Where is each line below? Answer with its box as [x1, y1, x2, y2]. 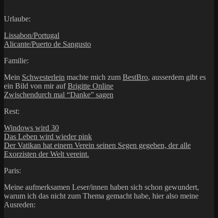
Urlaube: [4, 15, 31, 23]
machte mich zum [65, 73, 123, 82]
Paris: [4, 166, 21, 175]
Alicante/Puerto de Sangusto [4, 40, 91, 49]
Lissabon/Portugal [4, 31, 59, 40]
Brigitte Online [68, 82, 113, 91]
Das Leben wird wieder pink [4, 132, 92, 141]
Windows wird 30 [4, 124, 59, 132]
